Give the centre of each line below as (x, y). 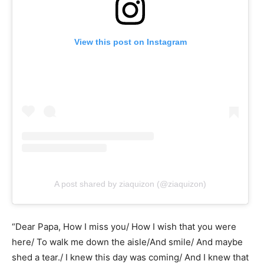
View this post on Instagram (130, 42)
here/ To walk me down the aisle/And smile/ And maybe (127, 242)
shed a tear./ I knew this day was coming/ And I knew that (130, 257)
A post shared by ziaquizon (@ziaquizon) (130, 184)
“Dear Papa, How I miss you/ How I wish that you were (124, 226)
